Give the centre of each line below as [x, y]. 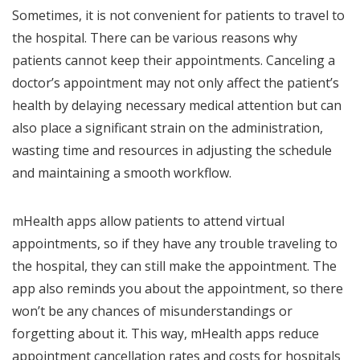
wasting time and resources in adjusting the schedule [172, 151]
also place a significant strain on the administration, [168, 128]
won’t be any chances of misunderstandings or [152, 311]
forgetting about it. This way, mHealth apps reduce [166, 334]
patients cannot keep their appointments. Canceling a [174, 61]
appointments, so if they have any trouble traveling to [175, 244]
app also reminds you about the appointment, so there [178, 289]
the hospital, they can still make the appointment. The [174, 266]
